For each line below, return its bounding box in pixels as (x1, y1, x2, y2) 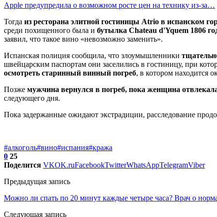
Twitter (105, 160, 126, 169)
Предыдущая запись (4, 177, 70, 186)
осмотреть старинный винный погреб (4, 68, 136, 77)
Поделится (4, 160, 41, 169)
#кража (89, 143, 112, 152)
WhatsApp (126, 160, 159, 169)
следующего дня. (4, 93, 60, 102)
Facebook (75, 160, 105, 169)
